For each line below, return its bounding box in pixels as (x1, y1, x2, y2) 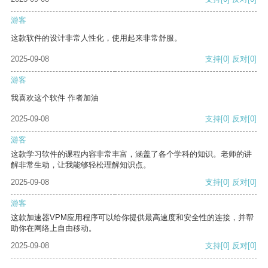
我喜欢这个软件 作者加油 (11, 93, 99, 103)
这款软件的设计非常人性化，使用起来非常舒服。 (11, 33, 182, 43)
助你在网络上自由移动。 (11, 224, 96, 233)
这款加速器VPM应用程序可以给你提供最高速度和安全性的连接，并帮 (11, 213, 254, 223)
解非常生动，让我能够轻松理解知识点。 (11, 160, 151, 170)
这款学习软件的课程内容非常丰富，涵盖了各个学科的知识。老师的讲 (11, 150, 252, 159)
